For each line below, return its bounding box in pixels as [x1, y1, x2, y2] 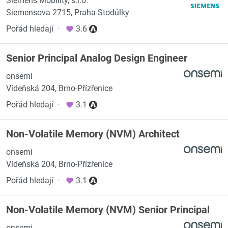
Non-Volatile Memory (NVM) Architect [6, 128, 180, 140]
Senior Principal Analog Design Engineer [6, 52, 187, 64]
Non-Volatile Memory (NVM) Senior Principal [6, 204, 210, 216]
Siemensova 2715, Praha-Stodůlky [6, 8, 129, 17]
